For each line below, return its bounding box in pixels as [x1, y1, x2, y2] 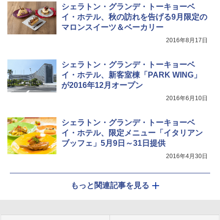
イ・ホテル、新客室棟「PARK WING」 [61, 71, 201, 80]
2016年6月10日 [166, 95, 208, 102]
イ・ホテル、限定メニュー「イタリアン [61, 129, 203, 137]
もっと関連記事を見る [71, 181, 149, 190]
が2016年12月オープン [61, 81, 143, 90]
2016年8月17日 [166, 37, 208, 44]
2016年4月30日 [166, 153, 208, 160]
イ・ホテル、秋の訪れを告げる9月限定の [61, 13, 207, 22]
